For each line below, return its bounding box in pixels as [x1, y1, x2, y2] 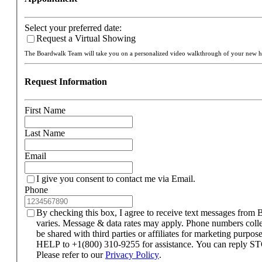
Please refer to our [36, 250, 105, 260]
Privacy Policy [105, 250, 159, 260]
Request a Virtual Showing [36, 33, 136, 43]
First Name [24, 105, 65, 116]
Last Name [24, 128, 65, 139]
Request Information [24, 76, 107, 87]
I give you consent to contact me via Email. [36, 174, 195, 184]
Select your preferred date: [24, 22, 122, 33]
